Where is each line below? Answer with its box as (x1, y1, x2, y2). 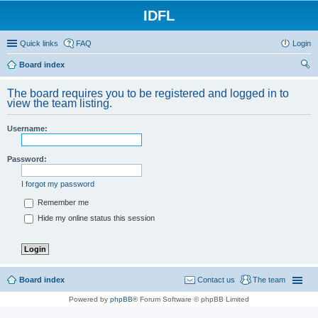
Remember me (35, 198, 89, 207)
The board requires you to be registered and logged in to (7, 87, 289, 99)
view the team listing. (7, 97, 112, 109)
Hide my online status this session (35, 214, 155, 223)
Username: (7, 124, 48, 133)
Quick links (20, 39, 58, 48)
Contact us (197, 275, 235, 285)
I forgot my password (21, 180, 94, 188)
